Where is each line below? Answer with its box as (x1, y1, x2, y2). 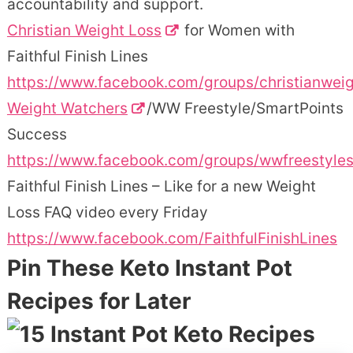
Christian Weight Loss (6, 21, 162, 40)
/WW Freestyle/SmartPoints (146, 99, 344, 118)
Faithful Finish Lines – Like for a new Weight (6, 177, 316, 196)
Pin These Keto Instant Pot (6, 255, 292, 282)
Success (6, 125, 67, 144)
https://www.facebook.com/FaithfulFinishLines (6, 229, 337, 248)
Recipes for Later (6, 288, 191, 315)
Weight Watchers (6, 99, 128, 118)
